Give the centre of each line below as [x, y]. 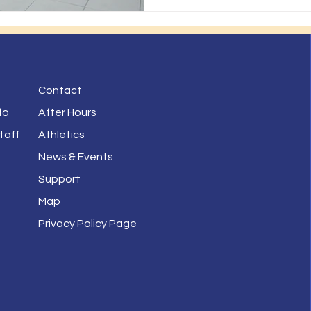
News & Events [76, 157]
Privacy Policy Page [87, 224]
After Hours [67, 112]
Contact [60, 90]
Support [59, 179]
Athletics [61, 135]
